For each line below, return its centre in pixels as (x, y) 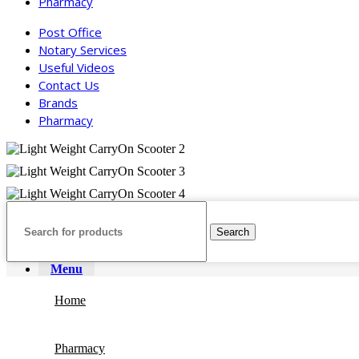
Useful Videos (77, 67)
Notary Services (83, 50)
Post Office (70, 32)
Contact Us (69, 85)
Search (233, 232)
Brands (58, 103)
